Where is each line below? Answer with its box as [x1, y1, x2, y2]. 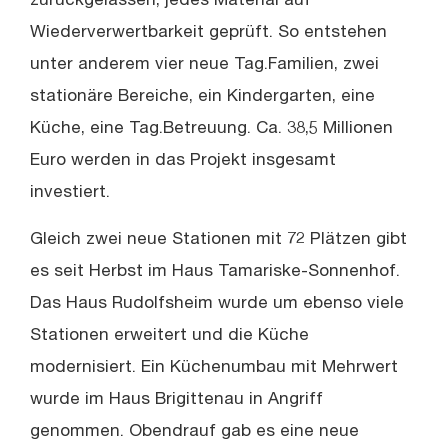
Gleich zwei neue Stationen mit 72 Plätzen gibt [30, 231, 407, 249]
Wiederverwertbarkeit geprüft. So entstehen [30, 25, 387, 43]
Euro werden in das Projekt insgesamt [30, 153, 336, 171]
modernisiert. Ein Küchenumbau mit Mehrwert [30, 359, 398, 377]
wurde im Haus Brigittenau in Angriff [30, 391, 323, 409]
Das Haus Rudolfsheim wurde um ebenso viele [30, 295, 404, 313]
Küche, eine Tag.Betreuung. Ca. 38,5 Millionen [30, 121, 393, 139]
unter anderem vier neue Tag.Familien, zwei [30, 57, 379, 75]
